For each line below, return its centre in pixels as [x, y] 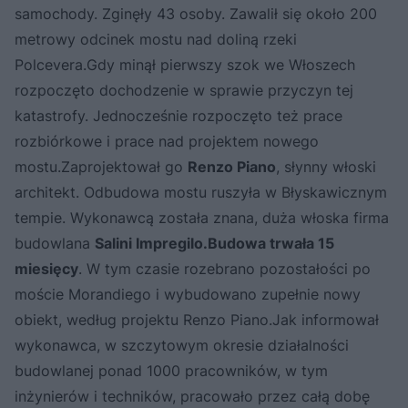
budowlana [55, 244]
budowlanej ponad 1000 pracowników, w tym [171, 371]
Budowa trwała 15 [271, 244]
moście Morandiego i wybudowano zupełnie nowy [188, 295]
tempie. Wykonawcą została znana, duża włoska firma [202, 218]
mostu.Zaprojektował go [101, 167]
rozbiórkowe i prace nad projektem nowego [167, 142]
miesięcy [46, 269]
